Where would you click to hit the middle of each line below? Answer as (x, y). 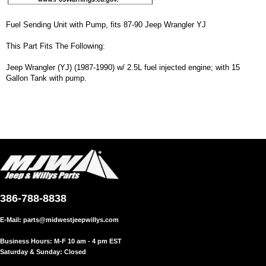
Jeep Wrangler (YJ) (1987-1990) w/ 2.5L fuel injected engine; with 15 (123, 67)
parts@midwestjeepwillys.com (71, 219)
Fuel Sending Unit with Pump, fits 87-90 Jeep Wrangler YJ (106, 24)
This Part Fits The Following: (56, 46)
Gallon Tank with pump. (46, 78)
